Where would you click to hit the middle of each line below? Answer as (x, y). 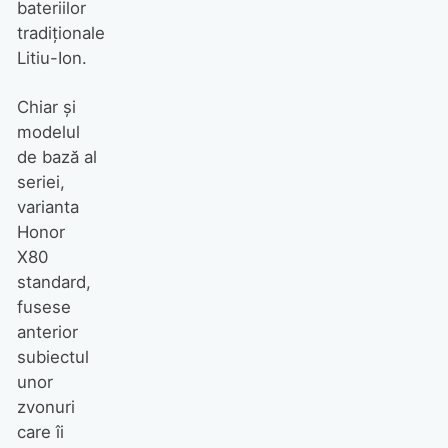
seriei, (40, 181)
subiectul (52, 356)
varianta (47, 206)
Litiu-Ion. (54, 58)
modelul (48, 131)
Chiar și (46, 106)
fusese (43, 306)
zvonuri (45, 406)
